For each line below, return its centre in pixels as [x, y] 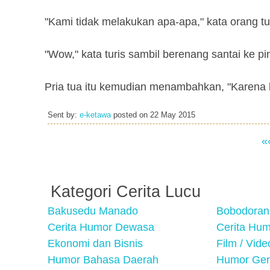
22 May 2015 [173, 115]
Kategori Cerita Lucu [126, 192]
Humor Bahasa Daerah [103, 260]
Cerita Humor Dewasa [101, 227]
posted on [130, 115]
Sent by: [64, 115]
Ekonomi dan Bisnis [95, 243]
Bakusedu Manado [93, 211]
